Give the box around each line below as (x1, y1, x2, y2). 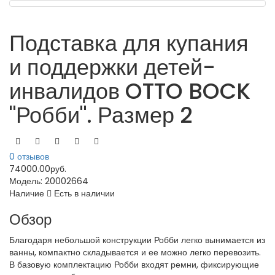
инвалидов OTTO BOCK (9, 76, 250, 107)
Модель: (9, 175, 45, 187)
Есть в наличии (52, 187, 115, 199)
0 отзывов (9, 150, 49, 163)
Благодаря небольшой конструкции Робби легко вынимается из (9, 234, 265, 246)
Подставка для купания (9, 28, 249, 59)
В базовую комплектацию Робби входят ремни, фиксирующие (9, 258, 259, 271)
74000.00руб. (9, 163, 66, 175)
